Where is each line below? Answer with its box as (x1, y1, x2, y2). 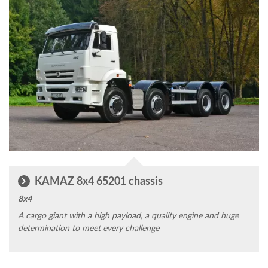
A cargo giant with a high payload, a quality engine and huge (18, 209, 239, 221)
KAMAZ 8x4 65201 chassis (32, 173, 163, 189)
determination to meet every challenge (18, 221, 159, 233)
